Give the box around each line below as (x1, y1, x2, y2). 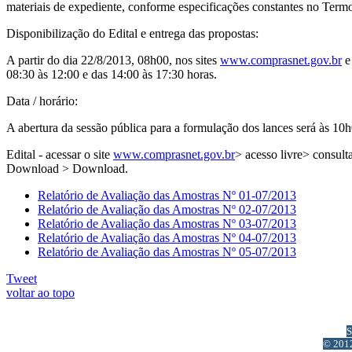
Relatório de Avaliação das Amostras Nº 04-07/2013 (38, 230, 296, 244)
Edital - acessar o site (6, 147, 113, 161)
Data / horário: (6, 93, 78, 108)
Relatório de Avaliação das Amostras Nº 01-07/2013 (38, 188, 296, 202)
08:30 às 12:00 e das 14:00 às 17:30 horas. (6, 67, 217, 81)
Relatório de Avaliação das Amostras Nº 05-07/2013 (38, 244, 296, 258)
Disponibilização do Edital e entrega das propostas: (6, 26, 258, 40)
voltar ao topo (6, 285, 75, 299)
